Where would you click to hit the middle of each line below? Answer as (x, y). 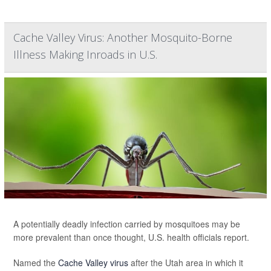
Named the (36, 263)
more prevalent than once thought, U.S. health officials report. (131, 237)
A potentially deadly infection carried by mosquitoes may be (127, 224)
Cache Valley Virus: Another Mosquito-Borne (123, 38)
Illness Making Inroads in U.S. (85, 54)
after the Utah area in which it (186, 263)
